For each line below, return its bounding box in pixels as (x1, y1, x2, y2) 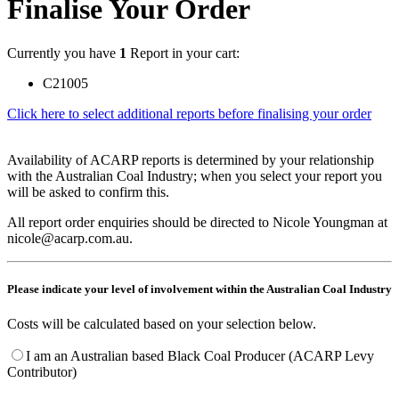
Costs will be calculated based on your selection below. (7, 316, 316, 332)
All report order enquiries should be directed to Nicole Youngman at (7, 214, 387, 230)
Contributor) (7, 364, 77, 380)
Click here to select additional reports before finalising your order (7, 105, 371, 121)
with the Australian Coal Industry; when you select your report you (7, 167, 382, 183)
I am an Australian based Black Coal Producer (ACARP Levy (26, 348, 374, 364)
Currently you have (7, 45, 119, 61)
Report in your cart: (126, 45, 240, 61)
